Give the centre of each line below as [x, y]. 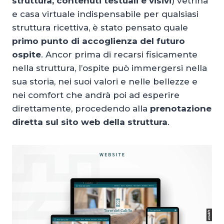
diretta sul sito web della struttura [90, 122]
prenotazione [181, 108]
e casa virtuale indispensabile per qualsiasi [105, 14]
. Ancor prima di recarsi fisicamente [119, 54]
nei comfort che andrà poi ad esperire [96, 95]
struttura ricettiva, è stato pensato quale [100, 27]
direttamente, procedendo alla [81, 108]
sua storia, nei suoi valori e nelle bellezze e [105, 81]
